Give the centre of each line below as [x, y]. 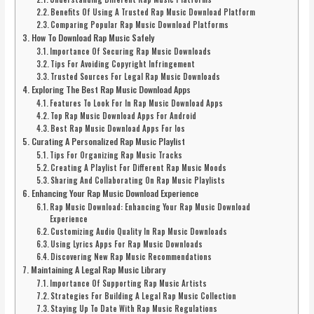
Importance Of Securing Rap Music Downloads [130, 51]
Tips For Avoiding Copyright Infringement [122, 63]
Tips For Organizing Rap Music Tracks [116, 155]
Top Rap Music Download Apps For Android [123, 115]
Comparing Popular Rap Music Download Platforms [139, 24]
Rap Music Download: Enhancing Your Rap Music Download [150, 206]
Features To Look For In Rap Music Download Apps [136, 103]
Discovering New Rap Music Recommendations [131, 256]
